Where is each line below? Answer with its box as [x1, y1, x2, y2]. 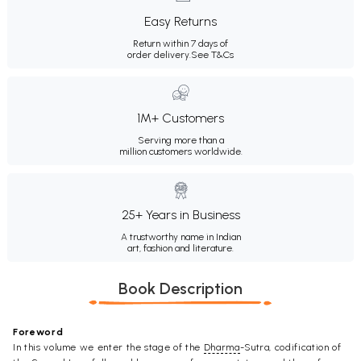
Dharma [203, 342, 240, 354]
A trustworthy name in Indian [120, 231, 241, 243]
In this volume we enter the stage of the [13, 342, 204, 354]
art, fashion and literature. [127, 243, 234, 255]
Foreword [13, 326, 64, 338]
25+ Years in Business [121, 207, 240, 223]
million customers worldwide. [118, 146, 243, 158]
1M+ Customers [137, 110, 224, 127]
